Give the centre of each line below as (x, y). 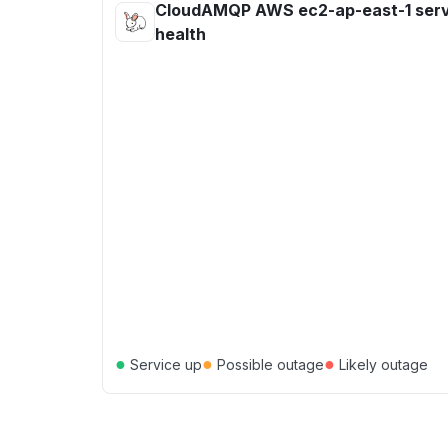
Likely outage (381, 364)
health (180, 34)
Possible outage (268, 364)
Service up (164, 364)
